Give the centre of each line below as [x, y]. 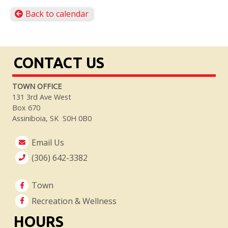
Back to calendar [57, 14]
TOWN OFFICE [37, 86]
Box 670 [26, 107]
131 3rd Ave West [41, 97]
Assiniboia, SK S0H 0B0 [52, 118]
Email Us [48, 142]
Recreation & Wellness [74, 201]
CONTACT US [59, 62]
